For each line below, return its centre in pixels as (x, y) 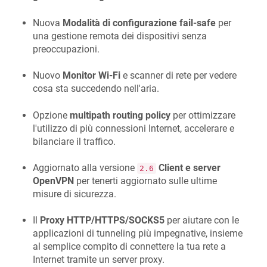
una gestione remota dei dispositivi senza (120, 36)
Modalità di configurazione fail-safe (139, 23)
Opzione (51, 115)
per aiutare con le (202, 221)
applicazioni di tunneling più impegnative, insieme (138, 234)
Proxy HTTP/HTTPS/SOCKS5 (102, 221)
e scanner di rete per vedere (178, 76)
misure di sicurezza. (74, 194)
